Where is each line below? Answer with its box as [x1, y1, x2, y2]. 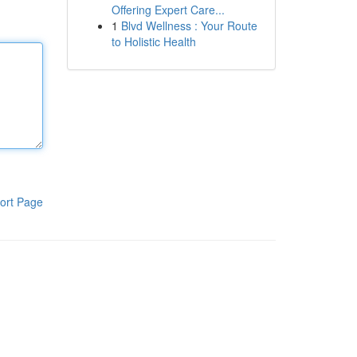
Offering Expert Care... [111, 2, 225, 18]
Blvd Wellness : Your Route [120, 18, 257, 33]
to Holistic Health [111, 33, 196, 49]
